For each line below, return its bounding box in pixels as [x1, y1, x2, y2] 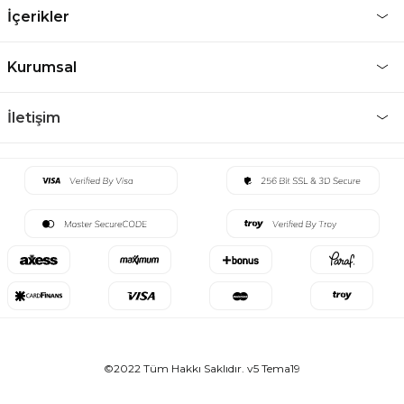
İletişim [7, 108, 60, 126]
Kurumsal [7, 58, 77, 76]
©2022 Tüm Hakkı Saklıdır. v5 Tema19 [104, 361, 300, 375]
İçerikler [7, 7, 69, 25]
